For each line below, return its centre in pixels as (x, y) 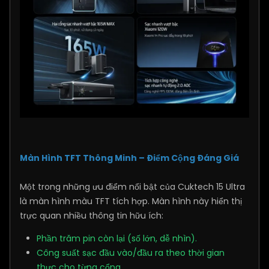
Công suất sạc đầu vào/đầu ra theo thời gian (131, 253)
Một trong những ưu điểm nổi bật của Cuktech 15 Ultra (132, 187)
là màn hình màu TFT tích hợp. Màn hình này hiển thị (131, 201)
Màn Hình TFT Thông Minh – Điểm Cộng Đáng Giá (129, 158)
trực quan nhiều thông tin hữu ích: (92, 216)
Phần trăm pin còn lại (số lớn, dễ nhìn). (117, 239)
